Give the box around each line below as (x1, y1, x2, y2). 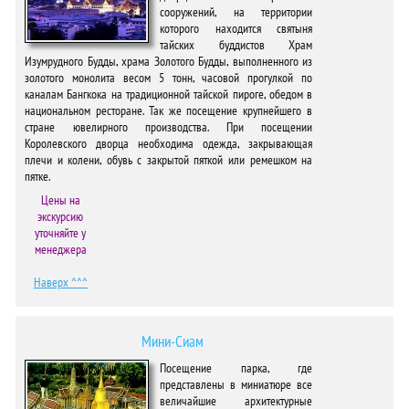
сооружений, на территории (160, 4, 313, 20)
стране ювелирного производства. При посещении (25, 119, 313, 135)
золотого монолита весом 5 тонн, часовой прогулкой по (25, 69, 313, 86)
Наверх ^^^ (33, 274, 88, 290)
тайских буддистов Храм (160, 37, 313, 53)
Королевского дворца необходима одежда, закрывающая (25, 135, 313, 152)
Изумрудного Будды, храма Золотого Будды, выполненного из (25, 53, 313, 69)
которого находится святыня (160, 20, 313, 37)
